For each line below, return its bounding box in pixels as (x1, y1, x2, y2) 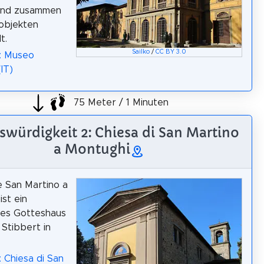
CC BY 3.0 (156, 49, 187, 55)
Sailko (132, 49, 150, 55)
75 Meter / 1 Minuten (71, 98, 169, 108)
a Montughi (54, 141, 130, 158)
